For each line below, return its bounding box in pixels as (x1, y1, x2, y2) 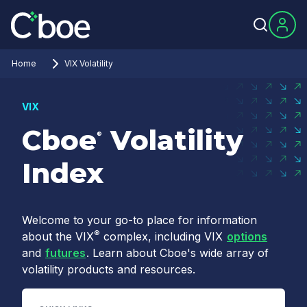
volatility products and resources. (22, 262, 195, 276)
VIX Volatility (64, 58, 113, 69)
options (227, 230, 267, 243)
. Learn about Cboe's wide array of (86, 246, 269, 260)
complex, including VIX (103, 230, 223, 243)
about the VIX (22, 230, 94, 243)
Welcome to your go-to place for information (22, 213, 257, 227)
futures (45, 246, 86, 260)
